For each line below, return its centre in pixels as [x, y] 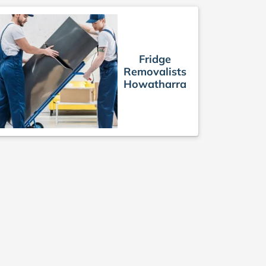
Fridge [155, 59]
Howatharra [155, 84]
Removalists [155, 71]
